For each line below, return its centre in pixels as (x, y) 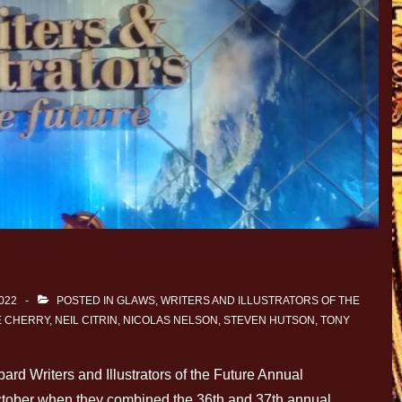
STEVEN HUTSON (269, 321)
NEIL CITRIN (86, 321)
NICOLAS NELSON (170, 321)
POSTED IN (85, 301)
